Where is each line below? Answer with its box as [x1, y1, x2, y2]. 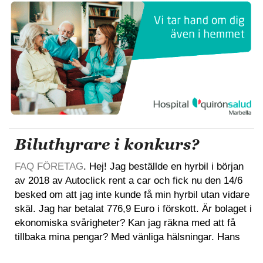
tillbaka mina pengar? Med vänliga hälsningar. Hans [15, 231, 240, 243]
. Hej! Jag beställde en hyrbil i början [83, 161, 244, 173]
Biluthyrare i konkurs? [15, 134, 199, 155]
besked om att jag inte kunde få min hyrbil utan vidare [15, 189, 249, 201]
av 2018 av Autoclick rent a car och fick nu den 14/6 [15, 175, 242, 187]
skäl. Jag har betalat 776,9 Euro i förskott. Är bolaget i [15, 203, 252, 215]
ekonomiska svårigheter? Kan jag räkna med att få [15, 217, 235, 229]
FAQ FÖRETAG [15, 161, 83, 173]
